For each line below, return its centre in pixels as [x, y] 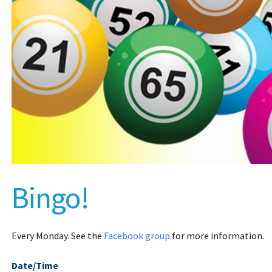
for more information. [217, 236]
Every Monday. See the [57, 236]
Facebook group [137, 236]
